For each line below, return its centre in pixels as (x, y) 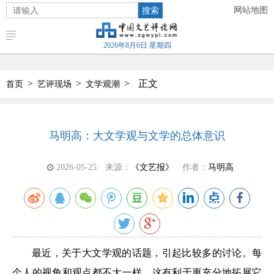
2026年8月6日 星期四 (137, 45)
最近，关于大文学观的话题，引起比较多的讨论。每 (147, 253)
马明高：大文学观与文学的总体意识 (137, 136)
